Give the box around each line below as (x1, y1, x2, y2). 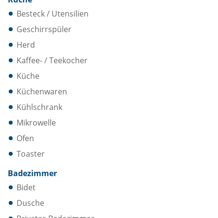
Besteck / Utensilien (17, 8, 89, 19)
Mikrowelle (17, 117, 56, 128)
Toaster (17, 148, 45, 159)
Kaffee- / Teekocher (17, 55, 88, 66)
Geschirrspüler (17, 24, 72, 35)
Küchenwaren (17, 86, 67, 97)
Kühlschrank (17, 102, 62, 112)
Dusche (17, 198, 44, 208)
